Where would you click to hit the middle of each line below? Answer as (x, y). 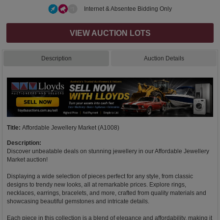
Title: (14, 128)
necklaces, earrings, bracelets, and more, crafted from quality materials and (107, 193)
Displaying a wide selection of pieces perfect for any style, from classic (100, 177)
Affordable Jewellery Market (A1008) (71, 128)
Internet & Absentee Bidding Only (128, 9)
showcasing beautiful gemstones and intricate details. (78, 202)
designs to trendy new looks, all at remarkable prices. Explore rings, (96, 185)
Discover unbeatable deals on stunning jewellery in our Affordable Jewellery (108, 151)
